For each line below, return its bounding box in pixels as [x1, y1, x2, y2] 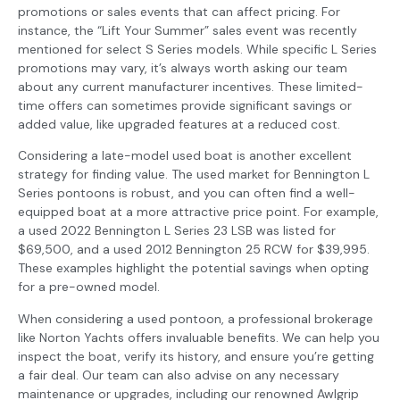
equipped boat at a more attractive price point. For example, [18, 204, 379, 221]
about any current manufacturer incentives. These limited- [18, 78, 363, 95]
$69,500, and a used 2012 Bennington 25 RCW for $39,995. [18, 241, 370, 258]
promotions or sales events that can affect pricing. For [18, 3, 340, 20]
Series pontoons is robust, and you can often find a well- [18, 185, 355, 202]
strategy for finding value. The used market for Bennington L [18, 166, 370, 183]
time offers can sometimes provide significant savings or [18, 96, 352, 113]
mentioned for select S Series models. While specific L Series [18, 40, 377, 57]
